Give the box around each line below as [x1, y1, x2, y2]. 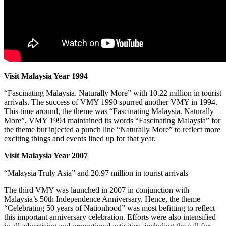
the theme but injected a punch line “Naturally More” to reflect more [4, 125, 220, 134]
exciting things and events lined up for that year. [4, 134, 156, 143]
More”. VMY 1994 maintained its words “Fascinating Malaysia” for [4, 116, 220, 125]
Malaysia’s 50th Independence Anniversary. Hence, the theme [4, 194, 200, 203]
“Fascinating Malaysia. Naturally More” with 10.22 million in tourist [4, 88, 221, 97]
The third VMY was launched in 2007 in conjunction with [4, 185, 189, 194]
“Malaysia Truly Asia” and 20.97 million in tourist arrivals [4, 168, 188, 177]
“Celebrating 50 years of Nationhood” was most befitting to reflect [4, 203, 215, 212]
